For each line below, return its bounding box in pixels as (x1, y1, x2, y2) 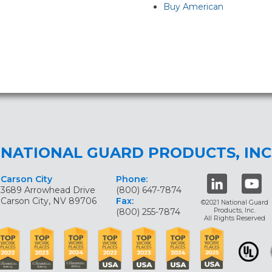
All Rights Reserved (203, 214, 265, 222)
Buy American (163, 1, 223, 12)
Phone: (115, 174, 148, 185)
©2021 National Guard (200, 199, 268, 206)
